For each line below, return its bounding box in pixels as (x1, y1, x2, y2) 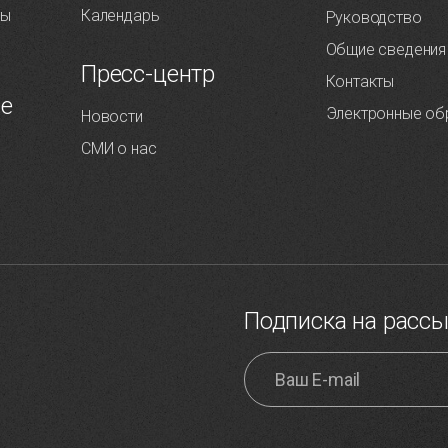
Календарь (81, 6, 160, 26)
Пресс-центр (81, 60, 216, 89)
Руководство (325, 8, 422, 28)
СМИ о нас (81, 139, 157, 159)
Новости (81, 107, 143, 127)
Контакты (325, 72, 395, 92)
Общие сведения (325, 40, 446, 60)
